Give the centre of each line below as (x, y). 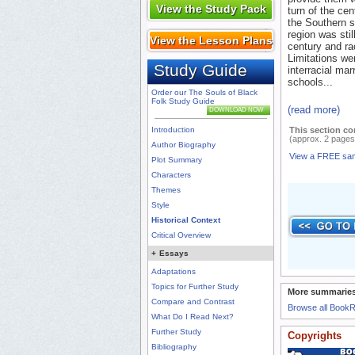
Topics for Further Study (195, 287)
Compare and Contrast (193, 302)
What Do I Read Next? (193, 317)
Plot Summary (177, 160)
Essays (174, 254)
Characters (171, 175)
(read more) (314, 110)
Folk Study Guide (183, 101)
